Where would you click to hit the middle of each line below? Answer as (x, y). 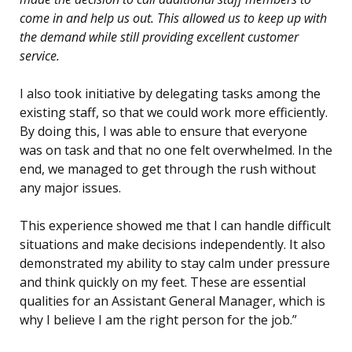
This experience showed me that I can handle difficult (175, 226)
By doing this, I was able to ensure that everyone (163, 132)
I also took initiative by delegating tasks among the (170, 94)
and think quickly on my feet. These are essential (163, 282)
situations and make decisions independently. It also (172, 245)
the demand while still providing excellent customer (159, 37)
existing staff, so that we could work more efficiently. (174, 113)
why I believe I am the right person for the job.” (158, 320)
